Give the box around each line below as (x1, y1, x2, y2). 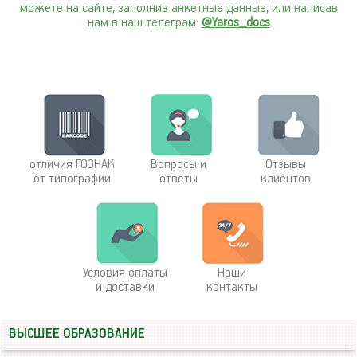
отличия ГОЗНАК (29, 157, 115, 172)
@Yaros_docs (201, 15, 270, 30)
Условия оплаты (83, 265, 167, 280)
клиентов (260, 171, 311, 186)
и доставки (96, 280, 155, 295)
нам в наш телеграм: (87, 15, 202, 30)
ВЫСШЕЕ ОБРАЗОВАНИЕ (9, 327, 145, 342)
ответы (159, 171, 198, 186)
